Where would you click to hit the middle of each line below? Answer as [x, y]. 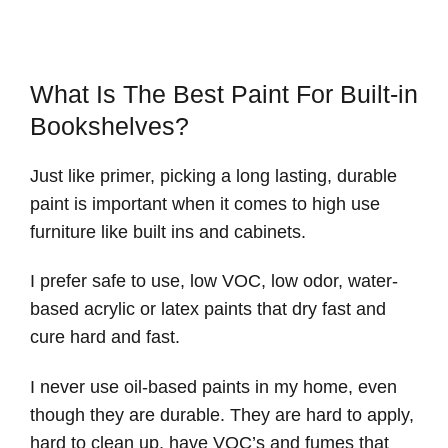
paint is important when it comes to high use [205, 203]
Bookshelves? [109, 125]
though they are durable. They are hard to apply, [222, 414]
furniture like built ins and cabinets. [168, 231]
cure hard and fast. [105, 337]
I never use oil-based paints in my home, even [213, 386]
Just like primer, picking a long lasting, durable [213, 175]
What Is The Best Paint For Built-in [224, 93]
